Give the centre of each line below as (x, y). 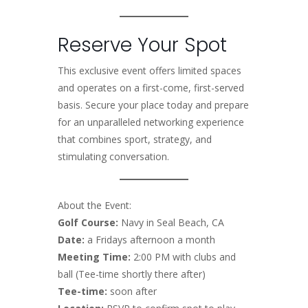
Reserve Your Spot (142, 45)
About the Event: (95, 205)
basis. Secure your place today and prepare (153, 104)
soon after (132, 291)
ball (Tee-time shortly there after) (132, 274)
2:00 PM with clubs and (183, 256)
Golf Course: (89, 222)
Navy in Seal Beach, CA (173, 222)
